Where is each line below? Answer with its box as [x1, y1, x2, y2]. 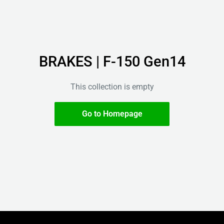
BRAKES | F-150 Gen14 [38, 53, 185, 70]
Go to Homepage [81, 109, 142, 119]
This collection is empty [70, 82, 154, 92]
